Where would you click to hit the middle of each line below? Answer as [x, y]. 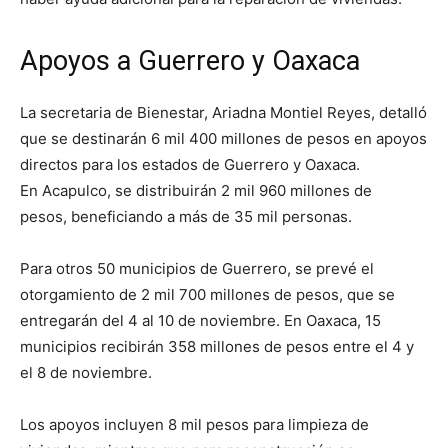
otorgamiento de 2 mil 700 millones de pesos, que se [207, 295]
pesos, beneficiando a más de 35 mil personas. [186, 217]
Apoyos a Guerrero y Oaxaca [190, 61]
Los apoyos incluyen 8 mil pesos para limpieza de [194, 425]
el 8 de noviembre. [86, 373]
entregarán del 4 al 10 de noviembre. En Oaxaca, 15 [200, 321]
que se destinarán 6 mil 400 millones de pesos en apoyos [223, 139]
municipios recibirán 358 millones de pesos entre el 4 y [217, 347]
